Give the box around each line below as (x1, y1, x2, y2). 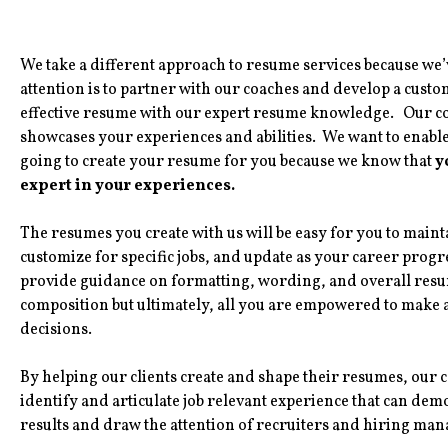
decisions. (20, 319, 92, 342)
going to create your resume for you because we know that (20, 151, 435, 174)
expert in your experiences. (20, 175, 235, 198)
